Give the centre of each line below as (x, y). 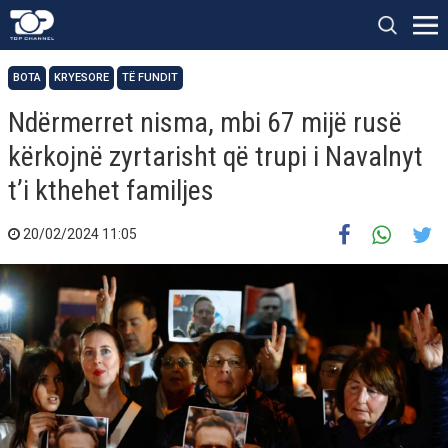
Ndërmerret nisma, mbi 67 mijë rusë (205, 122)
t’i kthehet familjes (111, 190)
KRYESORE (81, 77)
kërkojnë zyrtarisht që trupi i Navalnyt (215, 156)
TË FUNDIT (150, 77)
